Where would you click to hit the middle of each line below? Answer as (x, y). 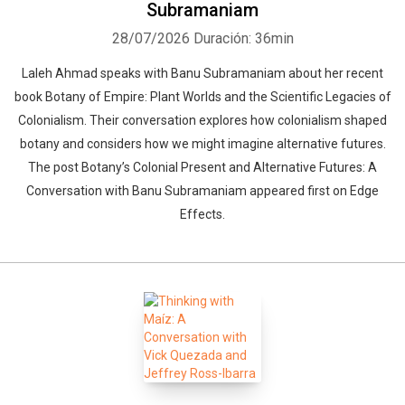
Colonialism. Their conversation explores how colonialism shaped (202, 120)
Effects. (202, 214)
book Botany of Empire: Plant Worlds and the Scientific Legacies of (202, 97)
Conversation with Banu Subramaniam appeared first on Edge (202, 191)
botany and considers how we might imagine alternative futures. (202, 144)
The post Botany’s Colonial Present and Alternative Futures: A (202, 167)
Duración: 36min (243, 38)
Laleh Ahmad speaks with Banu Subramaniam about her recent (202, 73)
